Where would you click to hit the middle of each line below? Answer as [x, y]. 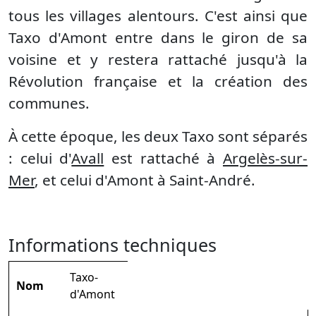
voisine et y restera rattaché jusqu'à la [158, 59]
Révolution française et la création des [158, 81]
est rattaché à [164, 158]
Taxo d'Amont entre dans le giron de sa [158, 37]
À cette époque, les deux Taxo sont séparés [158, 136]
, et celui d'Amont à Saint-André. [145, 180]
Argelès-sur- [266, 158]
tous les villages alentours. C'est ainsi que [158, 16]
